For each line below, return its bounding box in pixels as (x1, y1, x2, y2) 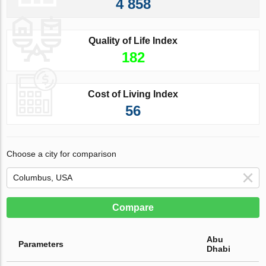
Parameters (18, 239, 64, 249)
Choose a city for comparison (7, 148, 117, 159)
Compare (112, 202, 154, 213)
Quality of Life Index (88, 35, 178, 46)
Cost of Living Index (88, 88, 178, 99)
